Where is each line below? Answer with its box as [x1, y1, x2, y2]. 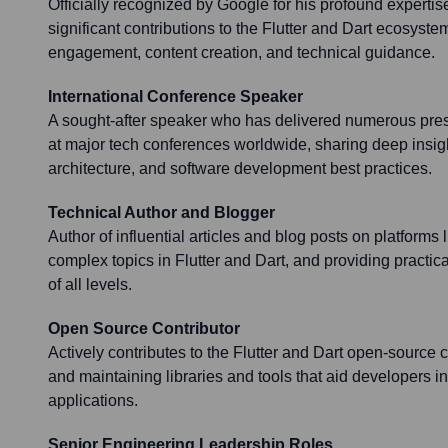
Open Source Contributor [48, 320, 240, 338]
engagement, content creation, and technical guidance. [48, 44, 435, 62]
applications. [48, 392, 138, 410]
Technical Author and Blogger [48, 204, 275, 222]
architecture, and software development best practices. [48, 160, 432, 178]
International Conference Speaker [48, 88, 303, 106]
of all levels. [48, 276, 132, 294]
